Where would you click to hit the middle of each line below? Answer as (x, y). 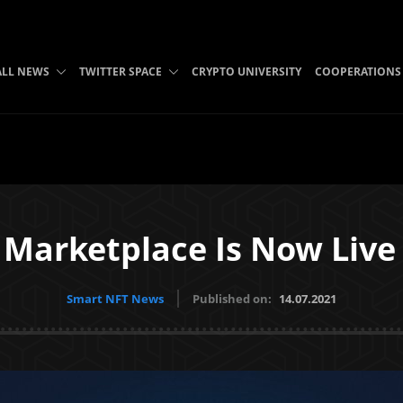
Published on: (233, 299)
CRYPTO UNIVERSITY (246, 72)
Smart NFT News (115, 299)
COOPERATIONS (358, 72)
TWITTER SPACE (120, 72)
